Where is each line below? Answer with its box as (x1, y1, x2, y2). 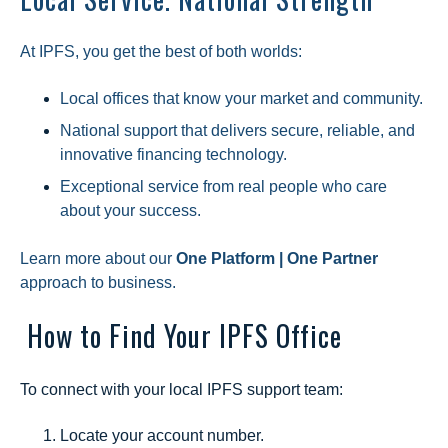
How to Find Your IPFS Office (20, 315, 342, 357)
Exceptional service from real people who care (60, 177, 387, 195)
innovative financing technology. (60, 145, 287, 163)
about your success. (60, 201, 201, 219)
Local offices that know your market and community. (60, 89, 423, 107)
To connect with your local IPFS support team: (20, 380, 343, 398)
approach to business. (20, 273, 180, 291)
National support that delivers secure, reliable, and (60, 121, 415, 139)
